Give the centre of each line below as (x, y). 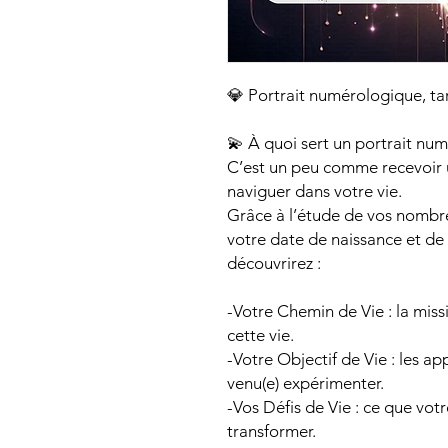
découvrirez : (274, 263)
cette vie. (260, 335)
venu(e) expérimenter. (305, 383)
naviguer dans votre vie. (314, 191)
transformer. (271, 431)
